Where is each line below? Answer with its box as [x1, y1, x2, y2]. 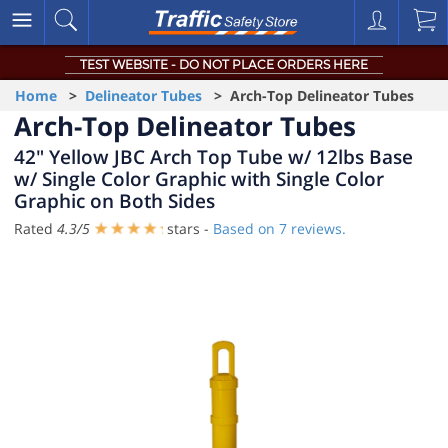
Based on [213, 219, 279, 238]
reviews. [287, 219, 346, 238]
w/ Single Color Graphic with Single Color [14, 165, 384, 192]
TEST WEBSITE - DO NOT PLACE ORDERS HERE [80, 57, 368, 72]
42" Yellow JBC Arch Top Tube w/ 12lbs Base [14, 143, 413, 170]
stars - [163, 219, 213, 238]
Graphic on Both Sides [14, 187, 215, 214]
